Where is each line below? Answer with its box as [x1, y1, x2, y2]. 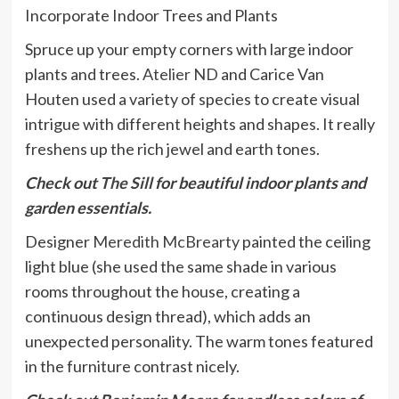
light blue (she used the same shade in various [24, 256, 337, 277]
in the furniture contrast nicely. [24, 356, 240, 377]
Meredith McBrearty [92, 232, 240, 252]
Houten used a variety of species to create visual [24, 89, 360, 110]
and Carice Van [217, 64, 324, 85]
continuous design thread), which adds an [24, 306, 311, 327]
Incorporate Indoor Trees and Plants [24, 5, 278, 26]
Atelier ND [142, 64, 218, 85]
